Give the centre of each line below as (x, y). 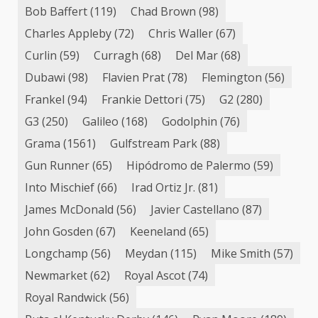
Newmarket (56, 275)
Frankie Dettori (142, 99)
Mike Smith (241, 253)
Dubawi (45, 77)
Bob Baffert (56, 11)
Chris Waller (181, 33)
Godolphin (190, 121)
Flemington (232, 77)
